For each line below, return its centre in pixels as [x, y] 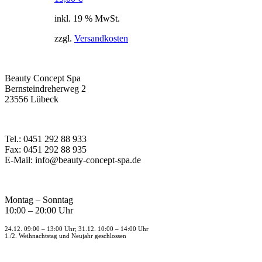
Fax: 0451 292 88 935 [46, 149]
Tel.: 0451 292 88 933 [46, 139]
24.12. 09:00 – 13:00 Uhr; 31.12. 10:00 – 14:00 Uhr [77, 228]
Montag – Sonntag [39, 199]
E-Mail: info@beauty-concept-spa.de [73, 160]
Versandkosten [101, 38]
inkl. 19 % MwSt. [87, 18]
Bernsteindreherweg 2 [45, 88]
